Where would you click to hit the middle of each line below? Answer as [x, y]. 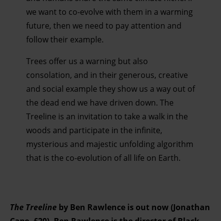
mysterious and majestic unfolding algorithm [110, 144]
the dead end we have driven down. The [100, 103]
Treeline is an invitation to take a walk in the [107, 117]
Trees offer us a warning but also [87, 61]
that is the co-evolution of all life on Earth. [103, 158]
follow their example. [67, 40]
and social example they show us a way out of [110, 89]
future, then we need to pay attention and [104, 26]
